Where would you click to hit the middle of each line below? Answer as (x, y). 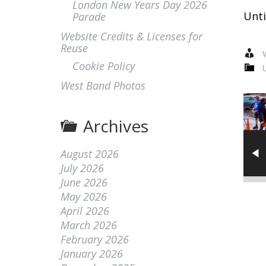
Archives (116, 126)
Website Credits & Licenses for (132, 36)
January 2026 (92, 254)
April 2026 (85, 211)
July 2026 (82, 168)
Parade (89, 17)
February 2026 (95, 239)
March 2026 (89, 225)
